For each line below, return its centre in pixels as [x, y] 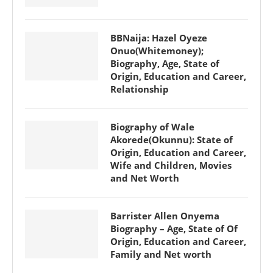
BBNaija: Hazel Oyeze [159, 38]
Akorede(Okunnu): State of [172, 140]
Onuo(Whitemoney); [157, 51]
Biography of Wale [152, 127]
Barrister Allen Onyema [165, 216]
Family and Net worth [161, 254]
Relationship [140, 89]
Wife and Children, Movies [171, 165]
